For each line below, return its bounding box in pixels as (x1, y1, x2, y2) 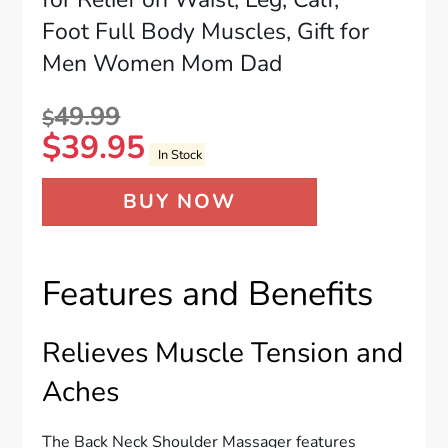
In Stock (151, 145, 202, 164)
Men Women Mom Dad (42, 48, 283, 80)
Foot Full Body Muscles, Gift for (42, 16, 370, 48)
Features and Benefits (42, 271, 374, 318)
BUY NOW (123, 188, 237, 216)
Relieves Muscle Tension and (42, 334, 404, 373)
